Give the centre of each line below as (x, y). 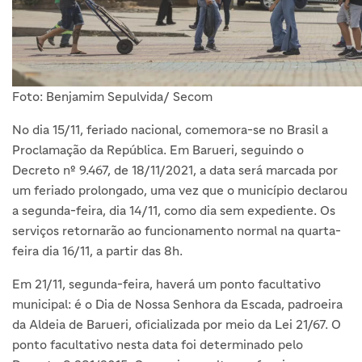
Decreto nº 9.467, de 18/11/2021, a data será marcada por (175, 169)
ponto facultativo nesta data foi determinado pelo (158, 344)
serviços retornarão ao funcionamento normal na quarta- (177, 230)
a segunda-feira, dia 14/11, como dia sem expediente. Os (174, 210)
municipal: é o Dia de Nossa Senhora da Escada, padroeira (177, 303)
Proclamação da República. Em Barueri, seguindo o (158, 149)
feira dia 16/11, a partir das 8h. (97, 250)
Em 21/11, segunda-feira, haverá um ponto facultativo (166, 283)
